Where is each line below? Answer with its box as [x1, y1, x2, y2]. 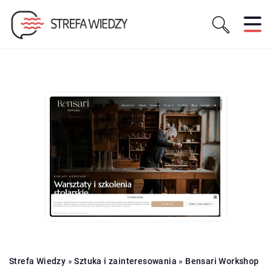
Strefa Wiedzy [9, 256, 66, 266]
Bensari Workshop [185, 256, 259, 266]
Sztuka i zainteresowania [74, 256, 177, 266]
